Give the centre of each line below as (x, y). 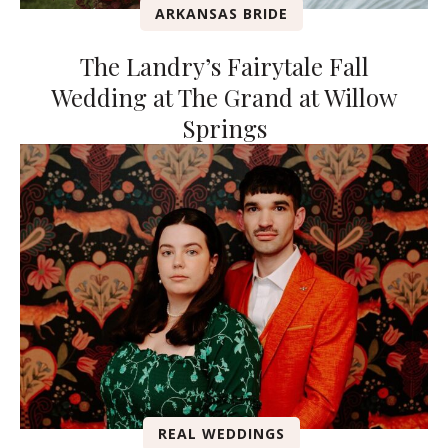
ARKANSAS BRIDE (221, 13)
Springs (224, 127)
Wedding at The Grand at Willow (224, 96)
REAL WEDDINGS (221, 434)
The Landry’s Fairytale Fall (224, 65)
